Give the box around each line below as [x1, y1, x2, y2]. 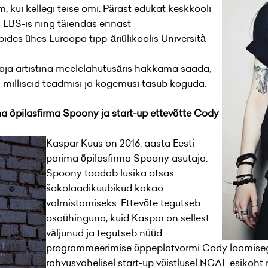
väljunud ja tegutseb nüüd [45, 226, 162, 239]
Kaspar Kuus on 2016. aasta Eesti [45, 136, 194, 150]
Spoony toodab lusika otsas [45, 166, 174, 179]
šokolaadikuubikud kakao [45, 181, 163, 194]
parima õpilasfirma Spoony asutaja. [45, 151, 208, 165]
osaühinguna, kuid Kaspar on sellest [45, 211, 209, 224]
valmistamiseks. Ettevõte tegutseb [45, 196, 200, 209]
